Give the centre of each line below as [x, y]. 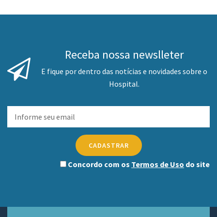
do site [197, 164]
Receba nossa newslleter [124, 55]
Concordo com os [99, 164]
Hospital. [124, 84]
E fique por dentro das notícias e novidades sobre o [124, 71]
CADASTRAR [108, 146]
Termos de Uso [158, 164]
